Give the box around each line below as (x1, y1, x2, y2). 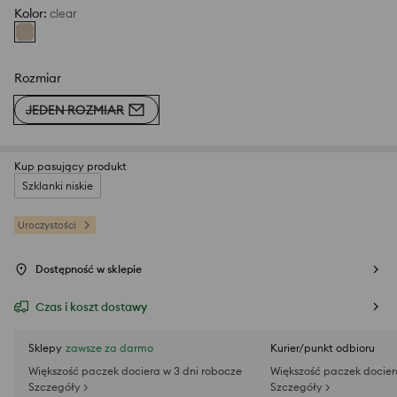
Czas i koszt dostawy (35, 300, 147, 315)
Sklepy (28, 341, 62, 355)
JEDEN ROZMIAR (26, 101, 124, 118)
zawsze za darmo (66, 341, 153, 355)
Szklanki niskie (22, 179, 93, 193)
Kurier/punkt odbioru (270, 341, 375, 355)
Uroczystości (18, 219, 76, 232)
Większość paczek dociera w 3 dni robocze (28, 364, 242, 378)
